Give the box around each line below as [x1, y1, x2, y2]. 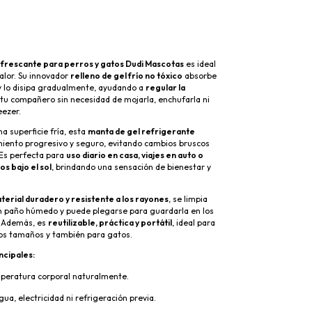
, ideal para [172, 217, 215, 228]
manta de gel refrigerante [88, 125, 195, 136]
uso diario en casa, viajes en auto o [66, 149, 203, 160]
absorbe [182, 70, 217, 81]
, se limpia [169, 193, 208, 204]
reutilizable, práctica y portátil [48, 217, 172, 228]
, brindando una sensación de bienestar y [52, 161, 211, 172]
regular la [146, 81, 185, 93]
